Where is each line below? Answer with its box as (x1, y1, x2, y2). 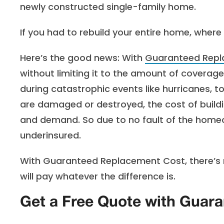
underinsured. (20, 129, 81, 141)
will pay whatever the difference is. (20, 170, 175, 182)
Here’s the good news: (20, 51, 119, 64)
